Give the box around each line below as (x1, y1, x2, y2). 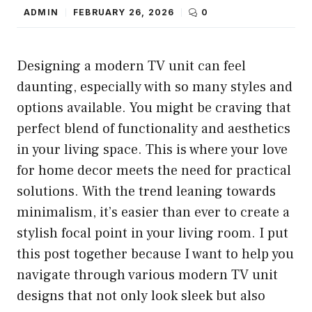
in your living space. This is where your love (17, 140, 288, 159)
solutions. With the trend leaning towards (17, 182, 276, 201)
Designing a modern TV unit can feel (17, 56, 246, 75)
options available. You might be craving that (17, 98, 291, 117)
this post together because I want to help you (17, 244, 294, 263)
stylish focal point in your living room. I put (17, 224, 288, 242)
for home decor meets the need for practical (17, 161, 291, 180)
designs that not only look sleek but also (17, 286, 265, 305)
